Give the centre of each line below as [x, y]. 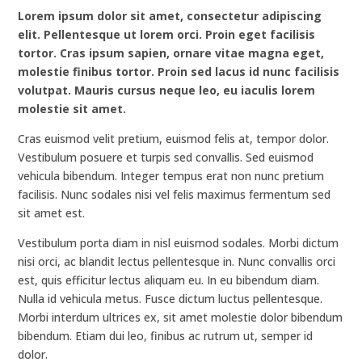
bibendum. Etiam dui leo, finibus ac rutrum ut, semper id [166, 336]
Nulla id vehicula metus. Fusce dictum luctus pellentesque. [170, 299]
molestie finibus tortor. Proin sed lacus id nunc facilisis [179, 72]
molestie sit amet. [72, 109]
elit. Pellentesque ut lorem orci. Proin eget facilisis [167, 34]
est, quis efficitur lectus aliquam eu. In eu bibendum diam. [169, 280]
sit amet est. [52, 213]
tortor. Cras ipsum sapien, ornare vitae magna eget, [171, 53]
